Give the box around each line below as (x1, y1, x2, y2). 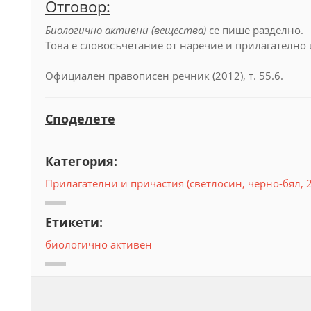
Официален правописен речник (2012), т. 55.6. (45, 69, 283, 83)
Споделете (45, 110, 115, 127)
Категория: (45, 153, 117, 169)
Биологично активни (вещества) (45, 23, 209, 37)
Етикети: (45, 214, 103, 230)
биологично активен (45, 237, 152, 251)
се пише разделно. (209, 23, 303, 37)
